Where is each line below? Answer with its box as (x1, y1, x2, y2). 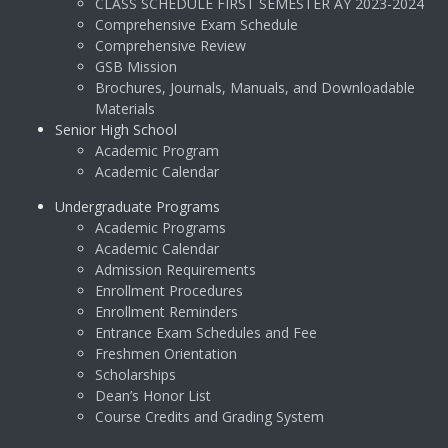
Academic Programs (95, 218, 226, 238)
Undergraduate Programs (55, 197, 220, 217)
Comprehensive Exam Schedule (95, 15, 298, 35)
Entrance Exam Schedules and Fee (95, 323, 317, 343)
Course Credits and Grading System (95, 407, 324, 427)
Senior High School (55, 120, 177, 140)
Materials (95, 99, 155, 119)
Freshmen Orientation (95, 344, 237, 364)
